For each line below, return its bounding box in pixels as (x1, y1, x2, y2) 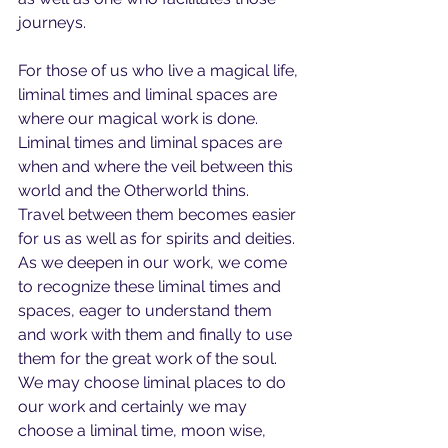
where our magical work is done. (18, 109, 270, 128)
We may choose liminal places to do (18, 373, 290, 392)
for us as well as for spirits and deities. (18, 229, 299, 248)
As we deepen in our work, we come (18, 253, 291, 272)
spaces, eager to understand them (18, 301, 276, 320)
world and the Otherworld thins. (18, 181, 253, 200)
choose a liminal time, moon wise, (18, 421, 270, 440)
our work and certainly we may (18, 397, 251, 416)
